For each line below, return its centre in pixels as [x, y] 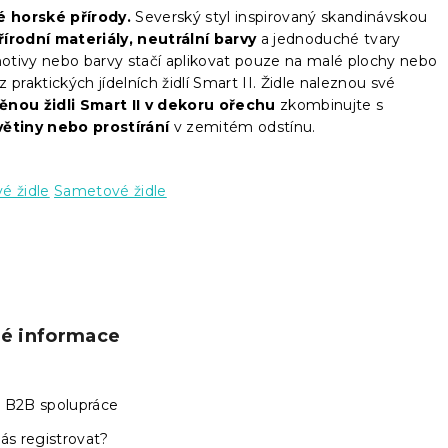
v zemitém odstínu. [244, 126]
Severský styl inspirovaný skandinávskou [279, 16]
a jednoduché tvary [328, 38]
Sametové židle [110, 190]
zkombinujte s [329, 104]
